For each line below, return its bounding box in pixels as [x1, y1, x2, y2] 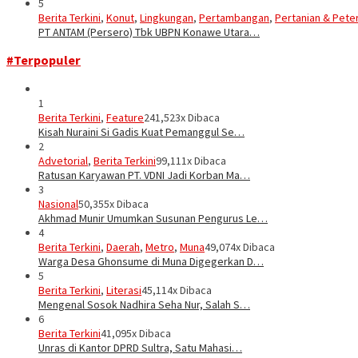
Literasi [106, 282, 141, 297]
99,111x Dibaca [156, 153, 226, 168]
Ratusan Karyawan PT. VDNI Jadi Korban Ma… [38, 167, 250, 182]
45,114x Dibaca [141, 282, 212, 297]
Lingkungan [140, 10, 193, 26]
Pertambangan [199, 10, 269, 26]
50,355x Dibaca [78, 196, 149, 211]
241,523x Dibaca [144, 109, 220, 125]
